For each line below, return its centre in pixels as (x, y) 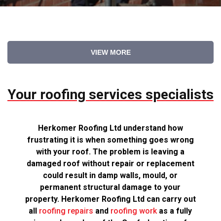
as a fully (175, 211)
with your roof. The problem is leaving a (110, 152)
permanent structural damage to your (110, 187)
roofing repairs (66, 211)
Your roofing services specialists (110, 95)
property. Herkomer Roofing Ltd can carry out (110, 199)
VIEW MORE (110, 53)
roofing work (134, 211)
